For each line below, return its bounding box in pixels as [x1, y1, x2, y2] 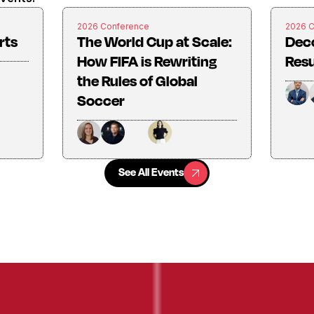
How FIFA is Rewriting [77, 52, 217, 71]
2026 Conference [77, 22, 150, 32]
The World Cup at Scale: [77, 32, 233, 51]
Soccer [77, 91, 125, 110]
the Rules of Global [77, 71, 198, 90]
